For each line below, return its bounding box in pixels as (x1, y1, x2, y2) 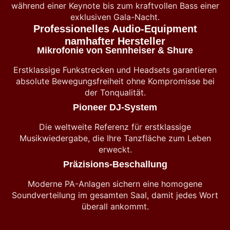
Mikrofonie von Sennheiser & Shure (37, 45, 193, 55)
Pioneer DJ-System (73, 102, 157, 112)
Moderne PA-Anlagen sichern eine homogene (28, 179, 202, 189)
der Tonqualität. (84, 87, 146, 98)
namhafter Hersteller (65, 35, 165, 47)
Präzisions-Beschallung (63, 159, 167, 169)
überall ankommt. (81, 201, 149, 212)
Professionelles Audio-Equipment (33, 23, 197, 34)
